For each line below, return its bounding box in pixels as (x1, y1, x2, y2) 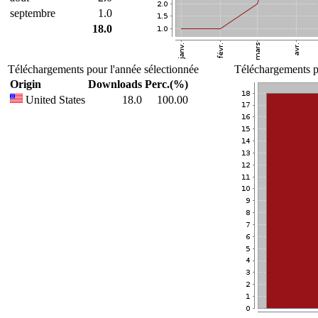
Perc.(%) (145, 78, 188, 90)
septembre (10, 7, 55, 19)
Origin (10, 78, 41, 90)
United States (23, 94, 85, 106)
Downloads (88, 78, 142, 90)
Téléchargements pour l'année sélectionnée (8, 63, 199, 75)
